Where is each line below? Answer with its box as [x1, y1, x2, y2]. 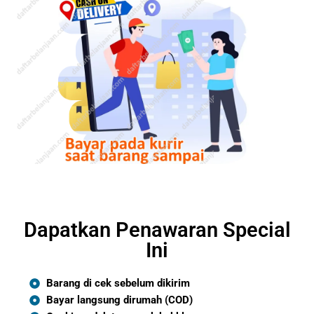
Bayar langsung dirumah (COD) [46, 294, 193, 307]
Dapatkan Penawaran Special [23, 218, 291, 243]
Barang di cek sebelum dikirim [46, 277, 191, 290]
